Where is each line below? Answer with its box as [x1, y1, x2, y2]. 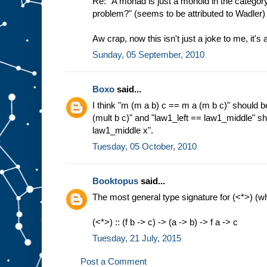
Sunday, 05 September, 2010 [92, 49, 204, 60]
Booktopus [92, 175, 138, 186]
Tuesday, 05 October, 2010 [92, 141, 197, 151]
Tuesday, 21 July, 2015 [92, 232, 181, 243]
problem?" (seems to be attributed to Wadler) [92, 8, 265, 18]
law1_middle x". [92, 125, 153, 135]
